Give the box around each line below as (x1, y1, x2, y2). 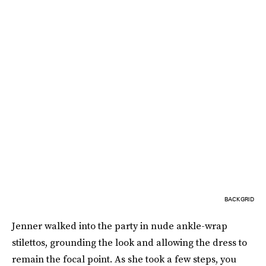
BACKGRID (224, 195, 254, 203)
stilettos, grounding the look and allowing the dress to (12, 236, 247, 249)
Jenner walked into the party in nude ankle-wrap (12, 219, 227, 233)
